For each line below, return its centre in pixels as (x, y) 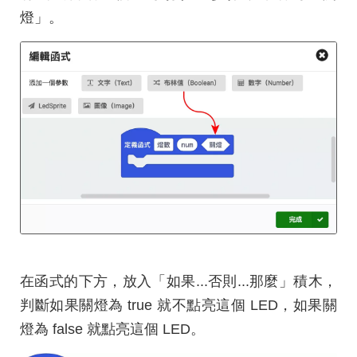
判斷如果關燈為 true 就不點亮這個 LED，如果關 (178, 306)
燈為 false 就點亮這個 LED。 (112, 330)
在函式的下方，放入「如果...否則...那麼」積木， (178, 282)
